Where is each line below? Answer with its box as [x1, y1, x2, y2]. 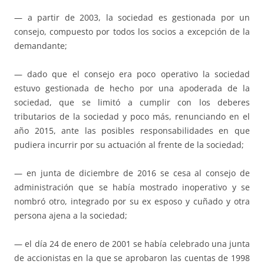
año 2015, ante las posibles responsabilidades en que [14, 125, 250, 137]
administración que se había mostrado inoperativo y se [14, 181, 250, 193]
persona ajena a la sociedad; [14, 210, 127, 222]
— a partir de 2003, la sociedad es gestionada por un [14, 12, 250, 24]
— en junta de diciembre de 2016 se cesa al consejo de [14, 167, 250, 179]
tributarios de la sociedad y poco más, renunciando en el [14, 111, 250, 123]
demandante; [14, 40, 67, 52]
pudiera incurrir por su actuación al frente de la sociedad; [14, 139, 244, 151]
